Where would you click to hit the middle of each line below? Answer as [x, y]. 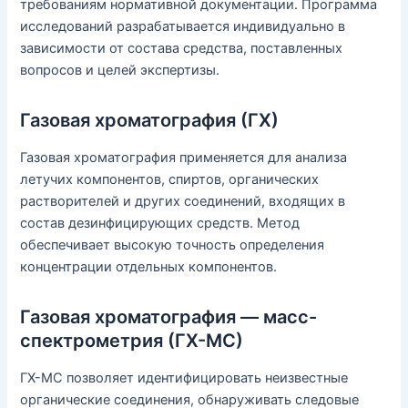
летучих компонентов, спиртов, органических [170, 180]
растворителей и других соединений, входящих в [183, 202]
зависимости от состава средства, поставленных [182, 49]
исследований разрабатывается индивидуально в [183, 27]
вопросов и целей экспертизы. [120, 71]
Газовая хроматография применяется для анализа [184, 158]
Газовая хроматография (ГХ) [150, 121]
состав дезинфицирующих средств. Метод [160, 224]
